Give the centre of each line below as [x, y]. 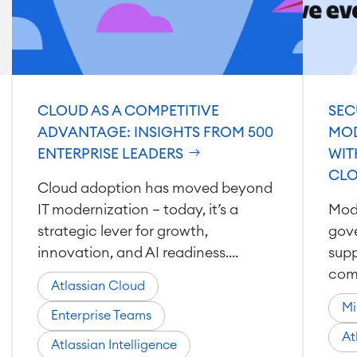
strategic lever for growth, [122, 231]
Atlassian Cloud [98, 286]
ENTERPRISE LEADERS [112, 154]
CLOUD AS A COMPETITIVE [128, 111]
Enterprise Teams [101, 316]
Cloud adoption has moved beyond [155, 188]
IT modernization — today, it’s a [137, 210]
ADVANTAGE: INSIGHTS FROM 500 [155, 132]
